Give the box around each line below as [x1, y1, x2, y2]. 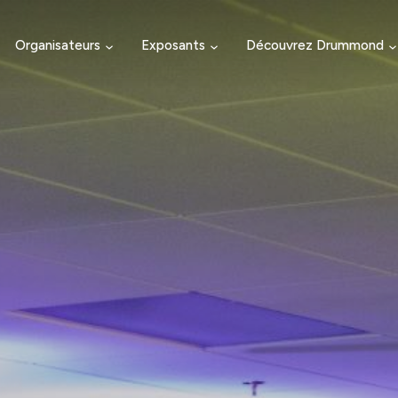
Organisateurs [14, 36, 100, 53]
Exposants [140, 36, 205, 53]
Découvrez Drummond [245, 36, 384, 53]
